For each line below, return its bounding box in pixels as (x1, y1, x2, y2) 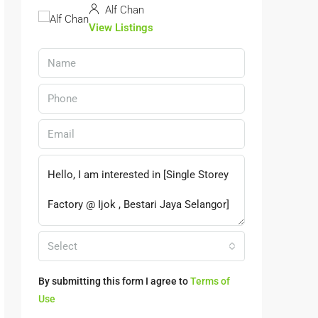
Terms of (190, 275, 230, 287)
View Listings (89, 21, 153, 35)
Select (48, 240, 77, 253)
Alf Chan (102, 4, 144, 17)
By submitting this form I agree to (38, 275, 190, 287)
